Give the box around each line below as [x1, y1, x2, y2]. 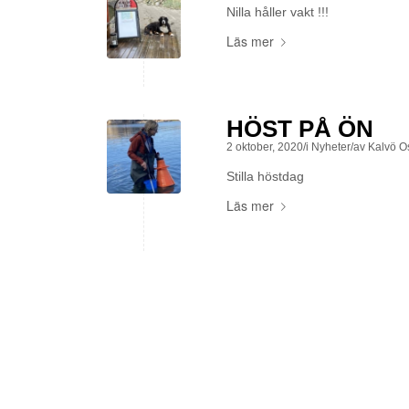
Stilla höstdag [226, 169, 304, 184]
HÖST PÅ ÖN [226, 115, 373, 142]
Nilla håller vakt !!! [226, 5, 329, 19]
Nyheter [311, 141, 351, 153]
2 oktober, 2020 [226, 141, 303, 153]
